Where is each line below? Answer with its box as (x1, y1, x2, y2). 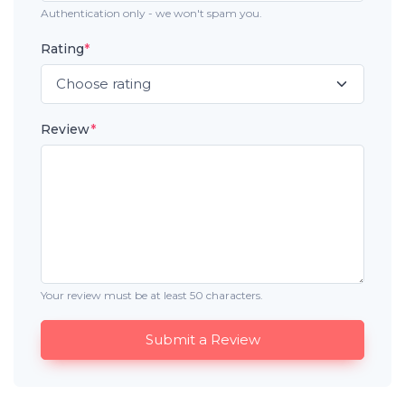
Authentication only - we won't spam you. (41, 5, 262, 20)
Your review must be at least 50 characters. (41, 287, 263, 302)
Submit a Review (210, 330, 260, 348)
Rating (41, 40, 84, 57)
